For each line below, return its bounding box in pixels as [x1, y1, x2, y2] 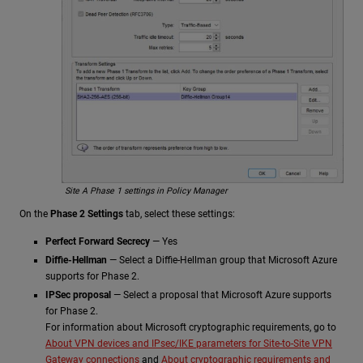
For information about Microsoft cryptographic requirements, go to [45, 322, 336, 334]
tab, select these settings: [123, 207, 235, 220]
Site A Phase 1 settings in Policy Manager [65, 186, 228, 197]
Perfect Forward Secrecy [45, 235, 150, 247]
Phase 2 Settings [50, 207, 123, 220]
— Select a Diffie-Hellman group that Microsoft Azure [107, 254, 337, 267]
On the [19, 207, 50, 220]
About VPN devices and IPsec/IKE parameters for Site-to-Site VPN [45, 338, 332, 350]
